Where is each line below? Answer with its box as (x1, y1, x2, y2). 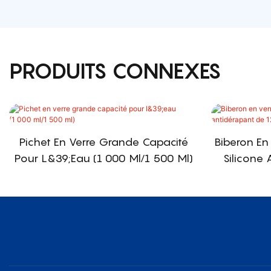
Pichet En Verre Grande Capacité (19, 135, 188, 148)
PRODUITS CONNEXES (9, 57, 221, 83)
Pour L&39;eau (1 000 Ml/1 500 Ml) (14, 151, 193, 165)
